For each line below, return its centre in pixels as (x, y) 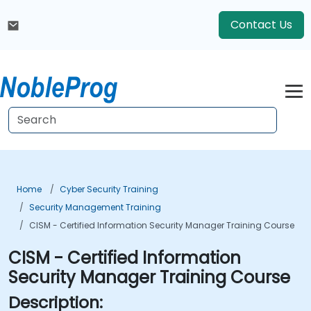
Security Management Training (95, 207)
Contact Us (261, 25)
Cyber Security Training (109, 189)
